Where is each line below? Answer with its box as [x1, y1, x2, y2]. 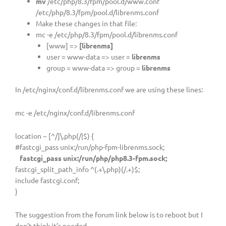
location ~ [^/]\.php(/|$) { [15, 131, 94, 140]
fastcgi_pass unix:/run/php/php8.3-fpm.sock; [15, 153, 167, 162]
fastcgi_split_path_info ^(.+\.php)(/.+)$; [15, 164, 140, 174]
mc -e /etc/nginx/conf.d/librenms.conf [15, 107, 135, 117]
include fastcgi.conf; [15, 175, 79, 185]
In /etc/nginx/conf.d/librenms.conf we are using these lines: [15, 84, 203, 94]
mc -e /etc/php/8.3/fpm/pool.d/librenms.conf [36, 30, 178, 39]
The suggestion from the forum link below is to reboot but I [15, 209, 203, 219]
